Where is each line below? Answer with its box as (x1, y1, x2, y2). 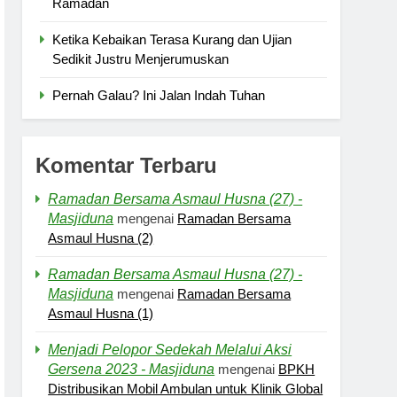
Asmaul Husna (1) (48, 306, 154, 322)
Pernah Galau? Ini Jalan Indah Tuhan (52, 88, 266, 104)
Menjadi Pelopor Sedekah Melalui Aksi (48, 342, 292, 358)
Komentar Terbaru (35, 153, 218, 178)
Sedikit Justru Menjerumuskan (52, 51, 230, 67)
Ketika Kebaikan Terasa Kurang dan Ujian (52, 32, 292, 48)
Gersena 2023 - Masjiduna (48, 362, 215, 378)
